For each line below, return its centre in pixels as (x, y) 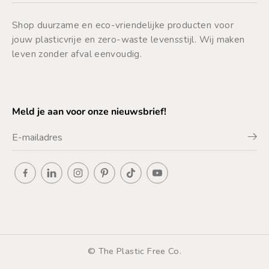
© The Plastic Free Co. (134, 251)
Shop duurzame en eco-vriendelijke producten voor (123, 25)
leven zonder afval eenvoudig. (77, 53)
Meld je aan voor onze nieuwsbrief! (89, 111)
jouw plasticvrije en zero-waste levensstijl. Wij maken (128, 39)
